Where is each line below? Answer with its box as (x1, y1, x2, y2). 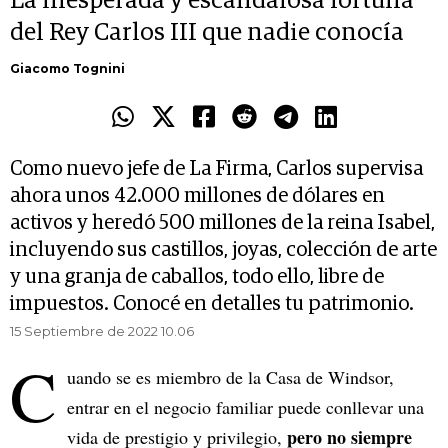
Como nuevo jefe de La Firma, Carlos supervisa (10, 159, 423, 180)
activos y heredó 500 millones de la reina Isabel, (10, 213, 435, 234)
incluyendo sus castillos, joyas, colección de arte (10, 240, 437, 261)
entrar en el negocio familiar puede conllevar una (67, 395, 424, 420)
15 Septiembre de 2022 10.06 (10, 323, 194, 340)
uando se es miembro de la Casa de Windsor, (67, 365, 394, 390)
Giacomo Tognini (10, 61, 125, 77)
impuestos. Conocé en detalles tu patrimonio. (10, 294, 414, 315)
